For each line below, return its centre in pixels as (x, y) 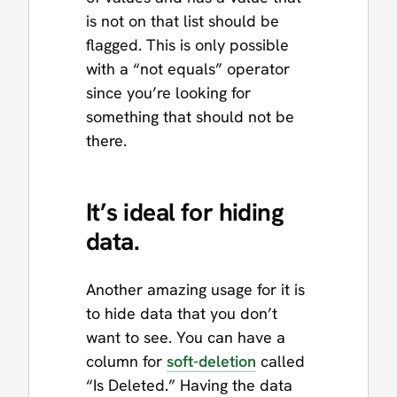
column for (126, 361)
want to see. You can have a (186, 337)
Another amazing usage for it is (195, 289)
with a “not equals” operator (188, 69)
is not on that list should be (183, 21)
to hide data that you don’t (182, 313)
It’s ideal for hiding (185, 211)
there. (106, 141)
